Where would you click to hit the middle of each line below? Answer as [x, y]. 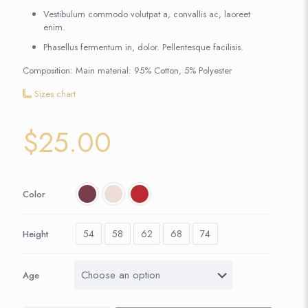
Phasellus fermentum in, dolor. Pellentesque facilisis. [143, 47]
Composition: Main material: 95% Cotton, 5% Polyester [127, 70]
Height [35, 234]
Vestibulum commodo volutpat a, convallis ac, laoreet [147, 14]
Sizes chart [55, 94]
